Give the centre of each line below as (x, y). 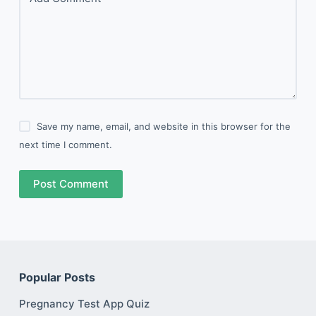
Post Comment (71, 183)
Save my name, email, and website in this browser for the (164, 126)
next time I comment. (65, 144)
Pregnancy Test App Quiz (84, 303)
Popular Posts (57, 277)
